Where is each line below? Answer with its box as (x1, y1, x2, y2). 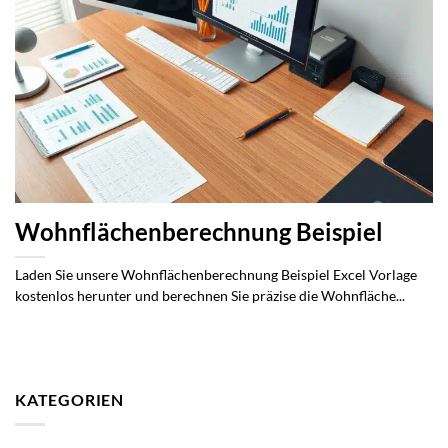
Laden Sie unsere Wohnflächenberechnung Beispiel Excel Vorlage (15, 266, 417, 283)
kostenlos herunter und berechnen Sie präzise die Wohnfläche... (15, 287, 405, 304)
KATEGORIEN (15, 390, 124, 410)
